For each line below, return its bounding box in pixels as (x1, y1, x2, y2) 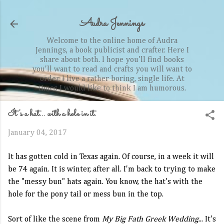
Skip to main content (76, 8, 148, 16)
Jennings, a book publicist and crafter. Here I (35, 46, 189, 54)
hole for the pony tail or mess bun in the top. (8, 190, 165, 198)
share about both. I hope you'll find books (40, 56, 184, 64)
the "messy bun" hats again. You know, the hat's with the (8, 178, 202, 186)
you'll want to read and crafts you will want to (32, 65, 192, 73)
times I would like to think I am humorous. (38, 84, 186, 92)
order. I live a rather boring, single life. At (39, 75, 184, 83)
